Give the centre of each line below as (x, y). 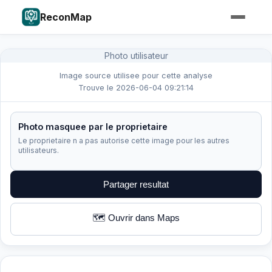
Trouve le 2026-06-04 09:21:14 (136, 88)
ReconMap (66, 17)
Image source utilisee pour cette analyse (136, 76)
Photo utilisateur (136, 56)
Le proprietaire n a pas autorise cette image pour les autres (124, 141)
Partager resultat (136, 184)
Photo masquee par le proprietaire (93, 127)
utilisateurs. (39, 150)
